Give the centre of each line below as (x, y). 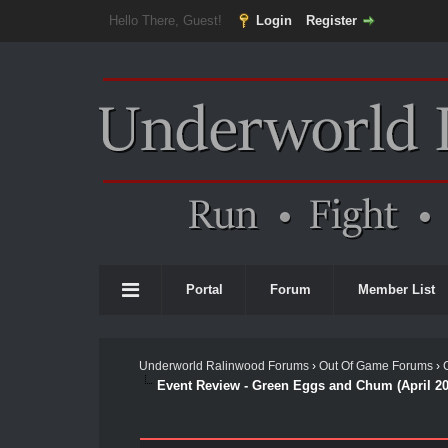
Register (331, 20)
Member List (396, 289)
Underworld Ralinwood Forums (223, 366)
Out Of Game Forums (375, 366)
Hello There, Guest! (167, 20)
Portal (204, 289)
